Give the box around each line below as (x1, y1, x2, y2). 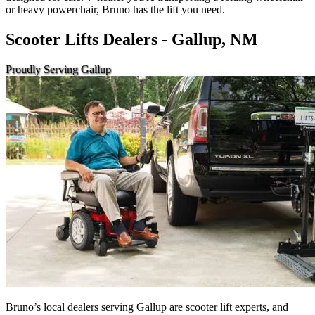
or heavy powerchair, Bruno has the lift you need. (6, 3, 225, 15)
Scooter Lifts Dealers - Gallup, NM (6, 30, 262, 49)
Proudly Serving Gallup (6, 63, 111, 75)
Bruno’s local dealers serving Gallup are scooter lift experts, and (6, 300, 288, 313)
